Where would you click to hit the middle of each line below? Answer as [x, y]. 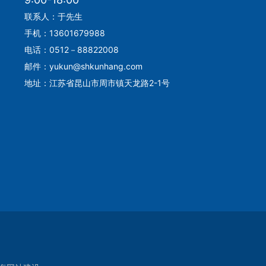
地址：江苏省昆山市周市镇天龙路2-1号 [97, 83]
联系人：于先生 [53, 16]
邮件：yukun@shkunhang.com [83, 66]
